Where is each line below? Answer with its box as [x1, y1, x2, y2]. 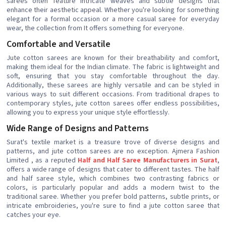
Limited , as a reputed [7, 155, 78, 166]
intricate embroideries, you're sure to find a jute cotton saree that [7, 201, 219, 211]
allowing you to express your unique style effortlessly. [7, 107, 169, 118]
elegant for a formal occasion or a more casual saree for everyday [7, 14, 219, 25]
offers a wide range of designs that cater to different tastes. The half [7, 164, 219, 175]
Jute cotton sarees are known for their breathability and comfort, [7, 53, 219, 64]
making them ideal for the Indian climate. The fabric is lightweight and [7, 62, 219, 73]
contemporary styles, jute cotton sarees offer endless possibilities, [7, 98, 219, 109]
